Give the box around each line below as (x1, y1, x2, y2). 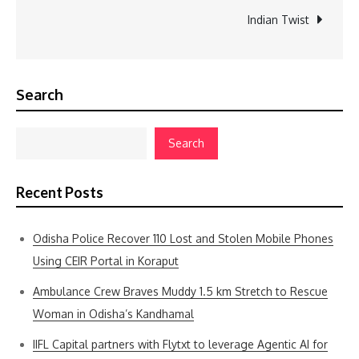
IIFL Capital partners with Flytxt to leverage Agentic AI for (33, 337, 328, 351)
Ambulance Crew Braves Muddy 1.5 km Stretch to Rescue (33, 284, 328, 298)
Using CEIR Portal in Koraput (33, 254, 179, 268)
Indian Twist (248, 13, 309, 26)
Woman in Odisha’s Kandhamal (33, 307, 194, 321)
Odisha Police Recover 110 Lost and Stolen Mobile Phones (33, 232, 333, 245)
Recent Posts (16, 184, 103, 201)
